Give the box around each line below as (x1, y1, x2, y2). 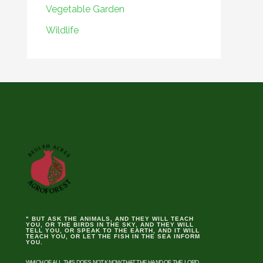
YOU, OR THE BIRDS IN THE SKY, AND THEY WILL (26, 221, 194, 228)
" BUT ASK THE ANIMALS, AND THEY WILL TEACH (26, 215, 194, 222)
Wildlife (46, 25, 79, 36)
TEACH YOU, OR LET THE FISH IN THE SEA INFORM (26, 233, 200, 240)
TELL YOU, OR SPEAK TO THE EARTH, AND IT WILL (26, 227, 200, 234)
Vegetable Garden (46, 4, 124, 15)
